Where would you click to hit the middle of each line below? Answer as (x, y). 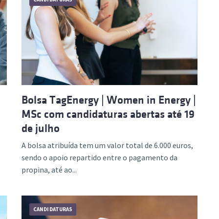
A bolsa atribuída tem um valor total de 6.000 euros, (107, 145)
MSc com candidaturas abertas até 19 (108, 114)
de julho (41, 128)
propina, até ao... (49, 169)
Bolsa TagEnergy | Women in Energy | (109, 100)
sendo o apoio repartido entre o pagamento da (99, 157)
